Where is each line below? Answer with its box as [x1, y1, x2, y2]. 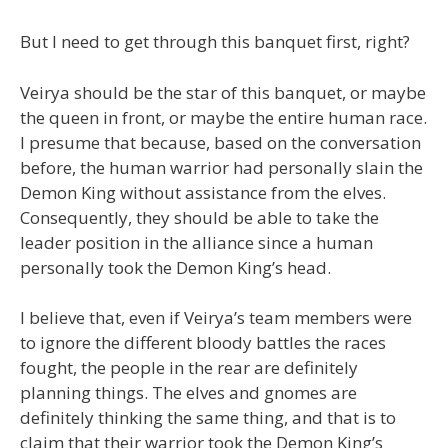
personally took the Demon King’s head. [20, 255, 331, 279]
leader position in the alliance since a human [20, 230, 373, 254]
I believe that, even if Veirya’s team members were [20, 306, 412, 329]
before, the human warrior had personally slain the [20, 155, 423, 179]
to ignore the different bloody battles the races [20, 331, 386, 354]
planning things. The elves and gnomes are [20, 381, 357, 404]
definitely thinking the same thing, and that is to [20, 406, 396, 429]
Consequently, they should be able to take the [20, 205, 379, 229]
